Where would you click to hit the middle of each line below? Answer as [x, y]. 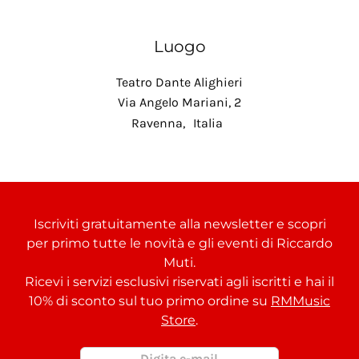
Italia [208, 123]
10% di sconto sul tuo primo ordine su [150, 301]
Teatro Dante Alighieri [179, 82]
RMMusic [301, 301]
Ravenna [157, 123]
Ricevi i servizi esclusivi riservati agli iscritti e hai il [179, 282]
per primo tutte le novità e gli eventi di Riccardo [179, 244]
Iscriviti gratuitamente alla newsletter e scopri [179, 224]
